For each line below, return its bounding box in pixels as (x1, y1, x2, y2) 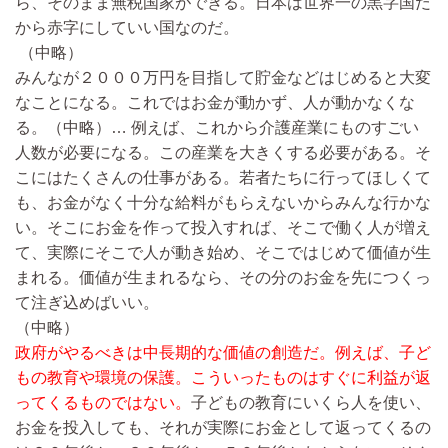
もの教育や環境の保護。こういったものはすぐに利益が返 (15, 368, 431, 386)
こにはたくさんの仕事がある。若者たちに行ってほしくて (15, 168, 431, 186)
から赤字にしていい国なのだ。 (15, 18, 239, 36)
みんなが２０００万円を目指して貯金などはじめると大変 (15, 68, 431, 86)
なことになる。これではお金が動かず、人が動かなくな (15, 93, 415, 111)
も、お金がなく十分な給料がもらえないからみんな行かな (15, 193, 431, 211)
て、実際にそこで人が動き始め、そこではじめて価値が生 (15, 243, 431, 261)
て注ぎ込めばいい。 (15, 293, 159, 311)
